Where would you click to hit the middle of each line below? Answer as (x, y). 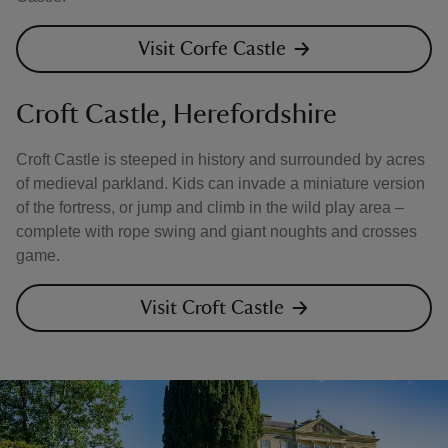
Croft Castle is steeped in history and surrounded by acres (220, 159)
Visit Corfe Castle (212, 49)
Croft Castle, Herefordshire (176, 114)
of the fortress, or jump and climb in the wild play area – (210, 207)
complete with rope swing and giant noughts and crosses (216, 231)
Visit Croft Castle (212, 308)
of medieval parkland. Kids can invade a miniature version (220, 183)
